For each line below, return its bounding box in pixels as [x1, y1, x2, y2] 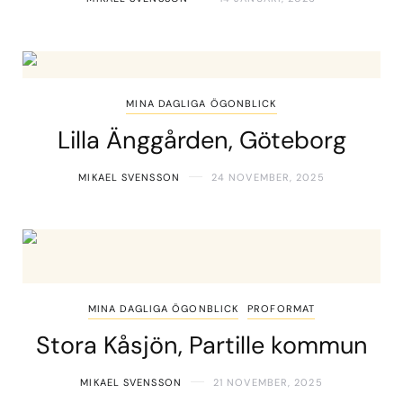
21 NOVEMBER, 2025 [212, 375, 323, 389]
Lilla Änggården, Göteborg [57, 123, 346, 156]
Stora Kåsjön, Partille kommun [35, 328, 368, 361]
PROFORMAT [247, 301, 316, 315]
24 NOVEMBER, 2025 [210, 170, 325, 184]
